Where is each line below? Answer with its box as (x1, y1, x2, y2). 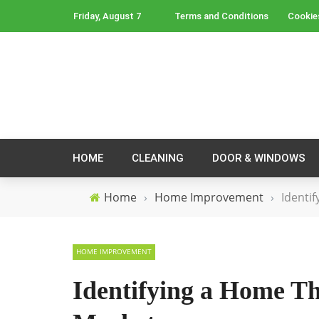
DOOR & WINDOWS (212, 152, 305, 164)
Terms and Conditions (174, 11, 268, 21)
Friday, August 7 (73, 11, 141, 21)
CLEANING (132, 152, 184, 164)
